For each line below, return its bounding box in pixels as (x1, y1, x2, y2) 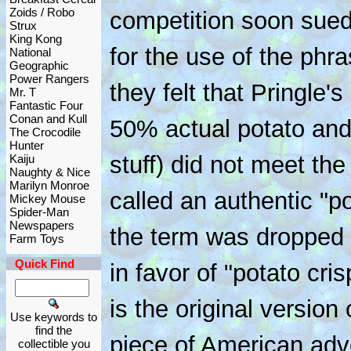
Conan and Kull (9, 112, 87, 125)
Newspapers (9, 219, 74, 232)
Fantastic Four (9, 99, 83, 112)
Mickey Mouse (9, 192, 85, 205)
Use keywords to (10, 310, 97, 324)
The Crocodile (9, 125, 81, 139)
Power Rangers (9, 72, 89, 85)
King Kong (9, 32, 62, 45)
